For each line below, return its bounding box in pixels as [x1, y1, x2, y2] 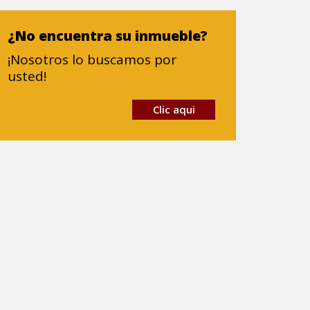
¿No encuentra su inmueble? [8, 26, 208, 45]
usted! [8, 67, 47, 85]
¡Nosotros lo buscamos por [8, 51, 177, 69]
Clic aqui [152, 102, 195, 116]
